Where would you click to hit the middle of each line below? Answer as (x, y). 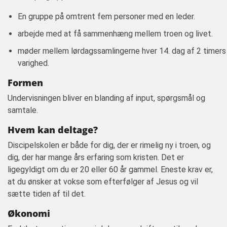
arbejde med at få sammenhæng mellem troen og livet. (115, 34)
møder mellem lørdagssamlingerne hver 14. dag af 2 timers (122, 51)
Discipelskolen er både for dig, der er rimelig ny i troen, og (109, 145)
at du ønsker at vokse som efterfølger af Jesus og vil (103, 182)
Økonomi (29, 213)
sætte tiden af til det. (47, 194)
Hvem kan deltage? (53, 130)
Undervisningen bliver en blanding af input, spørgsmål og (106, 98)
